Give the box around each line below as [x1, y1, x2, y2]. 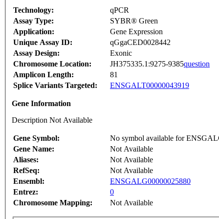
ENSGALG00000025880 [110, 177, 191, 186]
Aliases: [13, 155, 39, 164]
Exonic [110, 49, 132, 58]
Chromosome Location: [13, 60, 91, 68]
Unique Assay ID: [13, 38, 72, 47]
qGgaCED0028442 [110, 38, 171, 47]
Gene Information [12, 99, 71, 108]
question [184, 60, 210, 68]
